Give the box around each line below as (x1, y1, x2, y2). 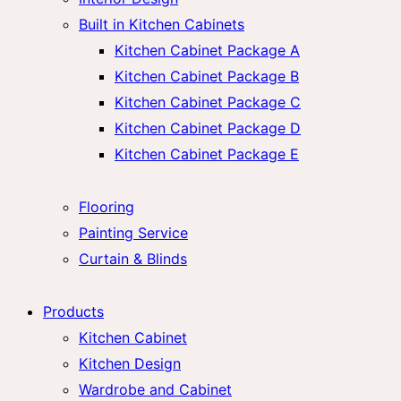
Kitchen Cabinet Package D (115, 119, 301, 138)
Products (43, 302, 104, 320)
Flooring (79, 198, 134, 217)
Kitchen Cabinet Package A (115, 41, 300, 60)
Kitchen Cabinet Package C (115, 93, 301, 112)
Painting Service (79, 224, 188, 243)
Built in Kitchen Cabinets (79, 15, 244, 34)
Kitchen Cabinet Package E (115, 145, 299, 164)
